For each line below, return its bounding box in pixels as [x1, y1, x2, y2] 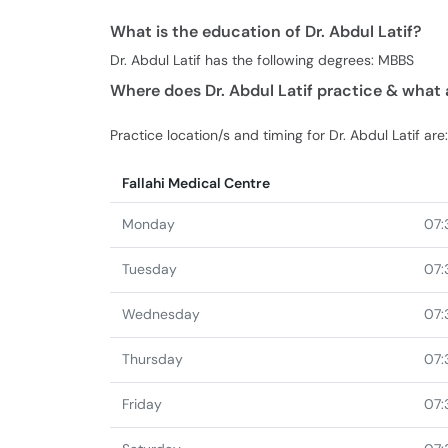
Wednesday [122, 305, 200, 323]
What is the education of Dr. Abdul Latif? [110, 20, 421, 42]
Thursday [122, 350, 183, 368]
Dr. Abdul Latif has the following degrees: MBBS [110, 51, 414, 69]
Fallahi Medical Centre [122, 174, 270, 192]
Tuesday [122, 260, 177, 278]
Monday [122, 215, 175, 233]
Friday [122, 395, 162, 413]
